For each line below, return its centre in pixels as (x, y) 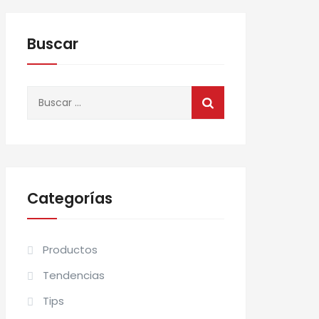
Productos (70, 250)
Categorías (70, 198)
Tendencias (74, 275)
